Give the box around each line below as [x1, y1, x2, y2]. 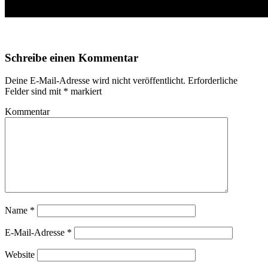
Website [5, 249, 35, 260]
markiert [68, 86, 102, 97]
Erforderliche [185, 75, 237, 86]
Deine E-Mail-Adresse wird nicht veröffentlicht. [5, 75, 185, 86]
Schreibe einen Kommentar [5, 51, 138, 64]
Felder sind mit [5, 86, 63, 97]
